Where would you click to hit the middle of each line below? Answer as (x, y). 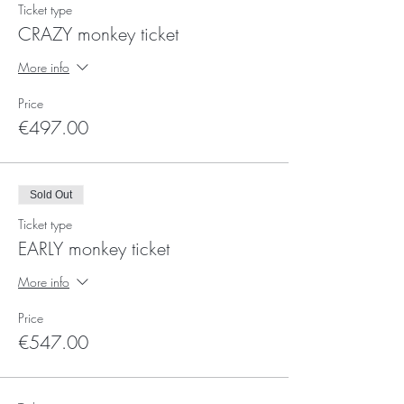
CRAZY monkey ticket (98, 34)
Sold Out (51, 195)
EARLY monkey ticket (94, 248)
